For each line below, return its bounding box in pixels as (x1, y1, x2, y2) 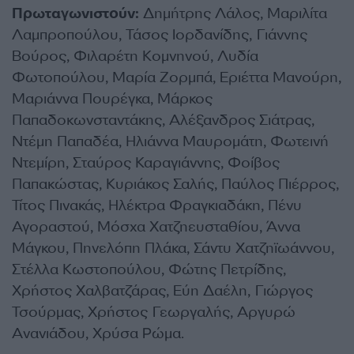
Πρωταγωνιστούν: (12, 4, 139, 23)
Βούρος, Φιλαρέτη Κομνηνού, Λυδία (12, 47, 258, 66)
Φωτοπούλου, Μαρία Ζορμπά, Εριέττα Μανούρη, (12, 68, 341, 87)
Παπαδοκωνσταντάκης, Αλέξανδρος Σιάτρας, (12, 111, 314, 130)
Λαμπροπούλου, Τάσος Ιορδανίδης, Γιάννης (12, 25, 307, 44)
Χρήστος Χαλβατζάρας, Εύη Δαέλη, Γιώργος (12, 281, 313, 300)
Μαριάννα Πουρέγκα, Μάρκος (12, 89, 213, 108)
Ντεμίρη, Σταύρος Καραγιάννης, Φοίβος (12, 153, 280, 172)
